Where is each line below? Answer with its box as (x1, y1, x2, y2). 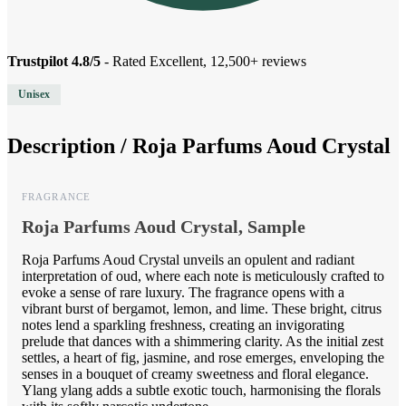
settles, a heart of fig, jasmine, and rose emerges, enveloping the (22, 350, 384, 366)
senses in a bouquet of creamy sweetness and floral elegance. (22, 366, 369, 382)
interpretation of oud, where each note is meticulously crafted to (22, 268, 384, 285)
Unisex (18, 88, 50, 101)
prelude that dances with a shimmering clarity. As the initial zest (22, 333, 383, 350)
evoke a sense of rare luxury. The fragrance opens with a (22, 285, 344, 301)
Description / (7, 134, 132, 159)
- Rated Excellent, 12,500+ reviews (101, 53, 306, 70)
